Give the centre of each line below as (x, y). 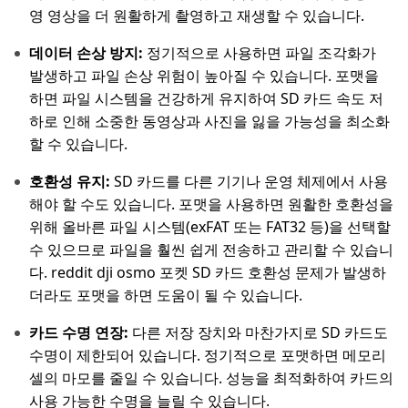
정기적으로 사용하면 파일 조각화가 (261, 53)
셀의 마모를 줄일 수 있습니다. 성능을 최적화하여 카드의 (211, 378)
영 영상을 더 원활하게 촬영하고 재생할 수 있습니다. (197, 16)
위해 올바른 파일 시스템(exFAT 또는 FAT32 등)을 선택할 (210, 227)
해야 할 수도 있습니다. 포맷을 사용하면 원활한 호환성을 (211, 204)
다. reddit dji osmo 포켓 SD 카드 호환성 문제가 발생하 (208, 273)
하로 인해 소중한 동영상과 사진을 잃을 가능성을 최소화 (209, 122)
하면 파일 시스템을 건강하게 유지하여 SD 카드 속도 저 (206, 99)
